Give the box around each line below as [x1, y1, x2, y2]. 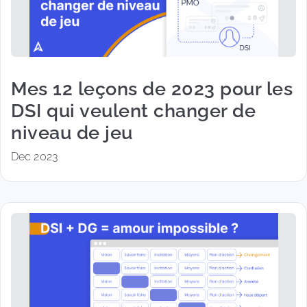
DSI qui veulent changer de [11, 99, 256, 121]
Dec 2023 [11, 150, 58, 163]
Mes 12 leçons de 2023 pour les [11, 77, 293, 99]
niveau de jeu [11, 121, 133, 143]
